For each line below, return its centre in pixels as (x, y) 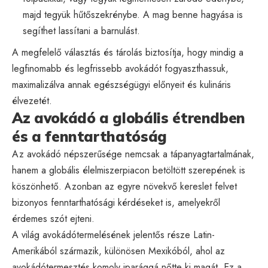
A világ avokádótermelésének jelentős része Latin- (113, 234)
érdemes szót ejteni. (53, 218)
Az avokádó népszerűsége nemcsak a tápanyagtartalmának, (133, 154)
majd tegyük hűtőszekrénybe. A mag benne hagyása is (133, 14)
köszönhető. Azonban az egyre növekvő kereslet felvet (124, 186)
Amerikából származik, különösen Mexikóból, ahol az (118, 251)
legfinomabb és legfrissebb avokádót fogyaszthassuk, (120, 68)
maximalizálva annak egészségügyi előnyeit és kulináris (121, 84)
